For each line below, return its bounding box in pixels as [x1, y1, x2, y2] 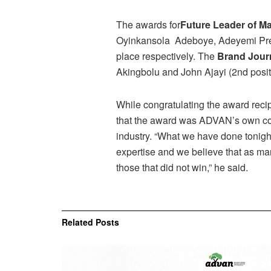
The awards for [116, 17, 180, 31]
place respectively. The [116, 48, 217, 63]
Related [62, 215, 93, 228]
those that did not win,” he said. [116, 160, 248, 174]
